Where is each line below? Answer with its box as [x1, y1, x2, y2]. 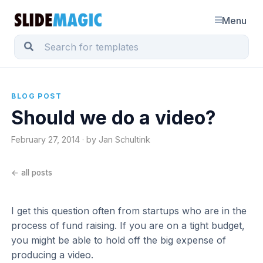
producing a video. [11, 249, 94, 261]
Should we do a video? [11, 106, 217, 129]
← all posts [11, 168, 53, 178]
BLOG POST [11, 91, 62, 100]
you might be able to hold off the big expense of [11, 234, 227, 247]
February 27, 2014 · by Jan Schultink [11, 134, 151, 145]
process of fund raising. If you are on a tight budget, [11, 220, 245, 232]
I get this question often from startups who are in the [11, 205, 247, 217]
